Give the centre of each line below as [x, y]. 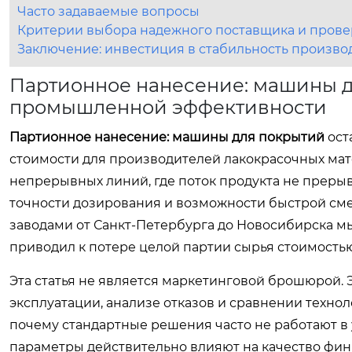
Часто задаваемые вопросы [108, 11]
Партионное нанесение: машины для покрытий [167, 137]
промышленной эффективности [168, 107]
